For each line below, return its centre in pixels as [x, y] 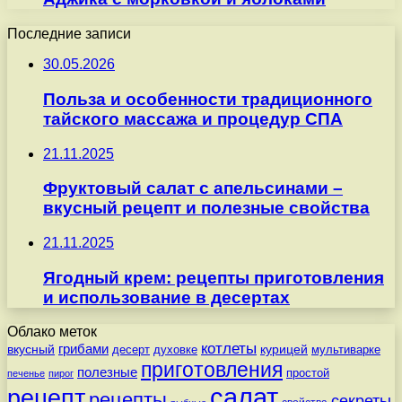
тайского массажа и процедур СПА [193, 118]
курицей [284, 350]
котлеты [229, 349]
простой [308, 373]
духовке [175, 350]
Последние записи [69, 34]
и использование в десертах [166, 297]
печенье [26, 374]
